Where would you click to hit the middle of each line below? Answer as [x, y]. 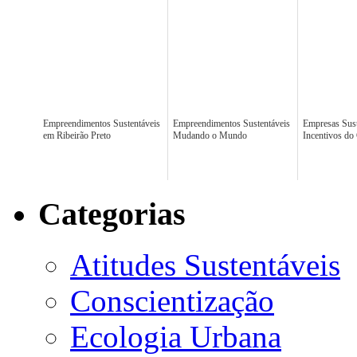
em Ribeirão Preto [77, 135]
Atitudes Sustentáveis [205, 265]
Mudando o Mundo [210, 135]
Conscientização [172, 301]
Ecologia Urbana [176, 337]
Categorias [112, 214]
